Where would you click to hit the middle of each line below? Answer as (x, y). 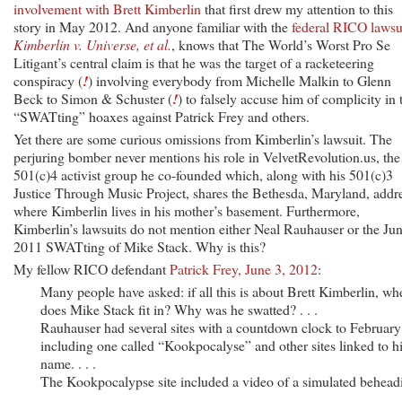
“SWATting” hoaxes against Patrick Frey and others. (162, 116)
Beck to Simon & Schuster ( (93, 98)
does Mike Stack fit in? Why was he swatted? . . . (179, 309)
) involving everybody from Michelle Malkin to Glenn (240, 80)
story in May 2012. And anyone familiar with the (153, 26)
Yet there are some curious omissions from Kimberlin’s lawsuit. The (203, 138)
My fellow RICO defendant (92, 268)
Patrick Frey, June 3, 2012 (244, 268)
